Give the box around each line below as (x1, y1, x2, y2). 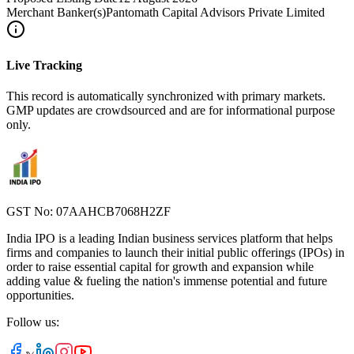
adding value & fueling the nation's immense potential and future (6, 274, 327, 288)
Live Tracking (6, 58, 82, 73)
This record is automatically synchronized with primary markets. (6, 89, 326, 104)
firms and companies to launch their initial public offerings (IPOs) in (6, 246, 345, 260)
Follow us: (6, 315, 59, 330)
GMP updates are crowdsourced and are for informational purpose (6, 104, 335, 118)
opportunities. (6, 288, 74, 303)
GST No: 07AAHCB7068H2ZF (6, 205, 171, 219)
